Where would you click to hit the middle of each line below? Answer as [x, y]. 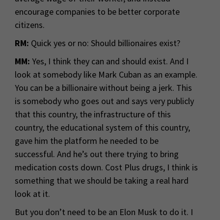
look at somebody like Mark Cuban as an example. [106, 75]
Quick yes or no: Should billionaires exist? [105, 43]
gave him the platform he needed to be [87, 141]
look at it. [32, 194]
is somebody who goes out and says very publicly [104, 101]
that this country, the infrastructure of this [93, 114]
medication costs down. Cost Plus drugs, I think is [106, 167]
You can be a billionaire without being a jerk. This [103, 88]
